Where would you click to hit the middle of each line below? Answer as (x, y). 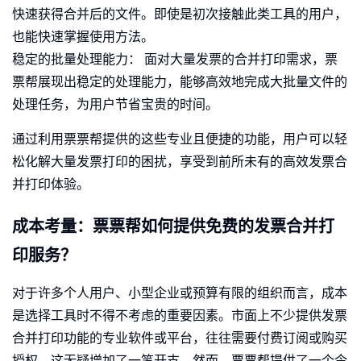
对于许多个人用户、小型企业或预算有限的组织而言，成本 (180, 293)
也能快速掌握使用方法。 (83, 37)
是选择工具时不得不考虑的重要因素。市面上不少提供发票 (180, 316)
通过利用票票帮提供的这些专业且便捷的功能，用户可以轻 (180, 139)
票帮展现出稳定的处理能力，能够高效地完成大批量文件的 (180, 82)
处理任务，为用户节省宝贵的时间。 (115, 105)
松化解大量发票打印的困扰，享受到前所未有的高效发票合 (180, 162)
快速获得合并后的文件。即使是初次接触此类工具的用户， (180, 15)
